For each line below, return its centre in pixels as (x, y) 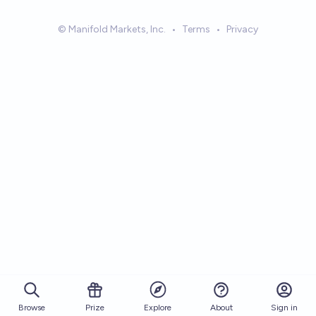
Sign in (285, 307)
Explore (158, 308)
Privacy (242, 29)
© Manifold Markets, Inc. (112, 29)
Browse (31, 307)
